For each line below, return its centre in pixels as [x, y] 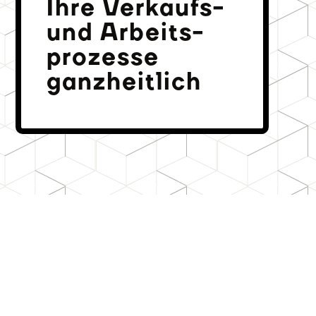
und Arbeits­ [125, 32]
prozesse [103, 57]
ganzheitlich [124, 82]
